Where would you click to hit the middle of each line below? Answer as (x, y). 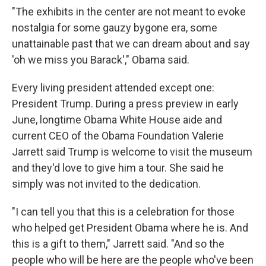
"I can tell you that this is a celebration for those (123, 212)
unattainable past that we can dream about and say (131, 44)
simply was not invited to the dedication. (106, 184)
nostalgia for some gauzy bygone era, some (115, 28)
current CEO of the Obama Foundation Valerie (118, 136)
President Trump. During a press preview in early (125, 104)
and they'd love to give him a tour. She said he (118, 168)
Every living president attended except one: (113, 88)
